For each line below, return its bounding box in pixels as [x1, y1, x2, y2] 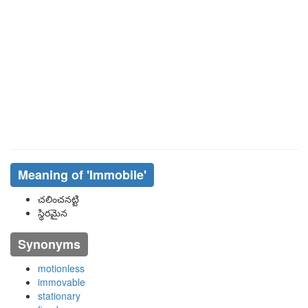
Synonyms [17, 235, 80, 253]
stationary [38, 289, 80, 302]
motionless [38, 261, 85, 275]
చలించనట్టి [38, 192, 79, 206]
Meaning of [17, 166, 87, 184]
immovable [38, 275, 85, 289]
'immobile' [86, 166, 146, 184]
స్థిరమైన [38, 206, 67, 219]
